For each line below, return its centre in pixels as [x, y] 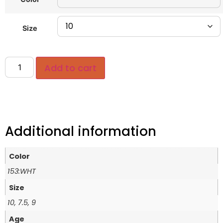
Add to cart [71, 68]
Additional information [81, 132]
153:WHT [22, 171]
